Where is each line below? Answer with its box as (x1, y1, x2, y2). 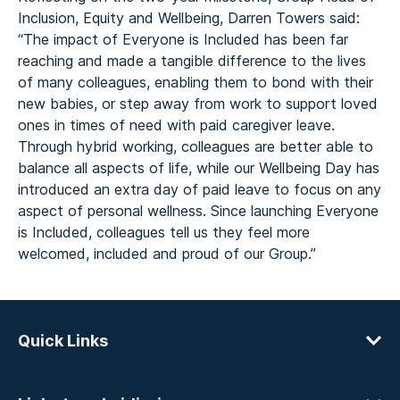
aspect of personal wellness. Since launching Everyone (18, 202, 379, 220)
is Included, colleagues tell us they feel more (18, 223, 310, 241)
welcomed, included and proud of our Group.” (18, 245, 316, 262)
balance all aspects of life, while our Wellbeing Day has (18, 159, 379, 177)
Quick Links (18, 331, 108, 350)
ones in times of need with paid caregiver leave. (18, 116, 335, 134)
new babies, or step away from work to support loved (18, 95, 378, 112)
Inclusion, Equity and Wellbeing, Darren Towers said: (18, 9, 360, 27)
